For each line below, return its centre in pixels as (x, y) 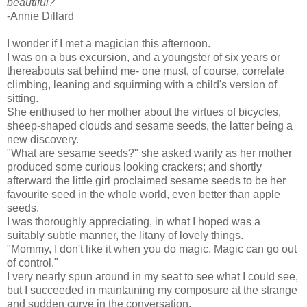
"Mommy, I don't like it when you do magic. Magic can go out (152, 249)
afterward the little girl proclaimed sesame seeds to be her (146, 181)
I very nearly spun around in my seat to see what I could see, (152, 277)
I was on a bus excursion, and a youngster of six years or (144, 58)
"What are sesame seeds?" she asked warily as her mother (149, 153)
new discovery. (43, 140)
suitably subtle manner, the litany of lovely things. (125, 236)
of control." (33, 263)
